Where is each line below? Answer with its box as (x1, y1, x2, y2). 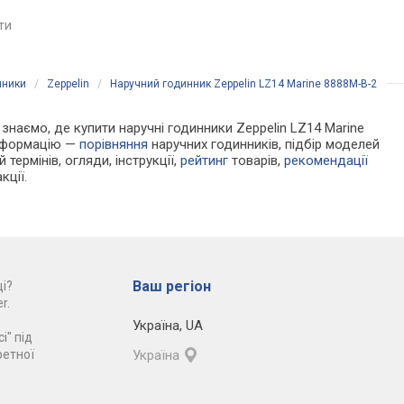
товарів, (228, 151, 285, 169)
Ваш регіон (132, 277, 211, 295)
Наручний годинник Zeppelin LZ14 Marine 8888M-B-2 (110, 77, 377, 90)
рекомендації (284, 151, 369, 169)
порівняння (79, 135, 149, 152)
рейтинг (180, 151, 229, 169)
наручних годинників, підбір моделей (148, 135, 381, 152)
